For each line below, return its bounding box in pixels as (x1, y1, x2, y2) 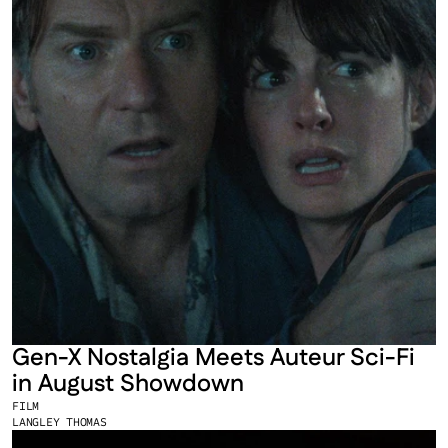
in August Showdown (12, 367, 244, 401)
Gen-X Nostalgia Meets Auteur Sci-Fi (12, 341, 415, 375)
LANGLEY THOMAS (12, 414, 107, 429)
